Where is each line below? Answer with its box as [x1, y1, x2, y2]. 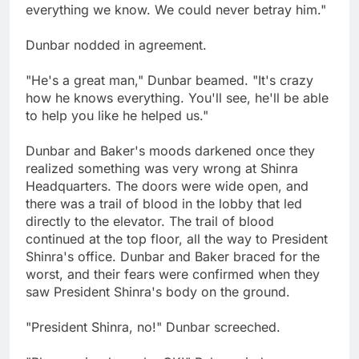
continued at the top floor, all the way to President [26, 231, 328, 248]
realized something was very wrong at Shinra [26, 160, 298, 177]
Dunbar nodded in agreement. [26, 37, 207, 54]
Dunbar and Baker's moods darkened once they [26, 143, 315, 159]
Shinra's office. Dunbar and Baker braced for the [26, 248, 320, 265]
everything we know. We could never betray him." [26, 2, 326, 18]
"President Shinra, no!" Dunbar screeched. [26, 319, 280, 336]
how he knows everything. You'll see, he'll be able [26, 90, 329, 107]
